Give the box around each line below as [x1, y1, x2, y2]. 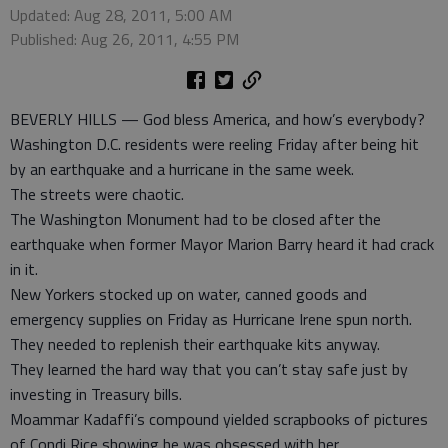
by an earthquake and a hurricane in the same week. [10, 157, 354, 181]
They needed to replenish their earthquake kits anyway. [10, 332, 380, 356]
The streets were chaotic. [10, 182, 184, 206]
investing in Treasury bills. [10, 382, 182, 406]
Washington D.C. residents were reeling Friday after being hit [10, 132, 419, 156]
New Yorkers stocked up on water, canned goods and [10, 282, 367, 306]
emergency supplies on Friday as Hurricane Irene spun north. [10, 307, 412, 331]
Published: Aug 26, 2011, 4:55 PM [10, 27, 239, 51]
